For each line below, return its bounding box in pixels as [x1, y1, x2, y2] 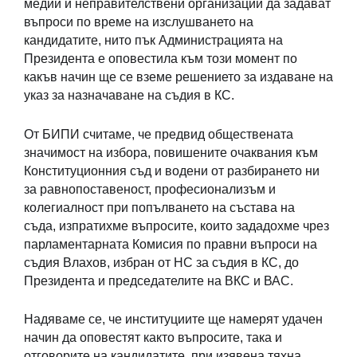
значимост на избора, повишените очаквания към [24, 145, 318, 159]
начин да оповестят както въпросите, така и [24, 331, 282, 345]
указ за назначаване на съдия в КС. [24, 88, 237, 102]
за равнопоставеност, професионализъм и [24, 182, 276, 196]
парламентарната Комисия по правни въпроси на [24, 237, 317, 251]
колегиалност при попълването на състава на [24, 200, 295, 214]
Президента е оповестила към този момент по [24, 51, 297, 65]
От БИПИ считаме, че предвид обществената [24, 127, 293, 141]
